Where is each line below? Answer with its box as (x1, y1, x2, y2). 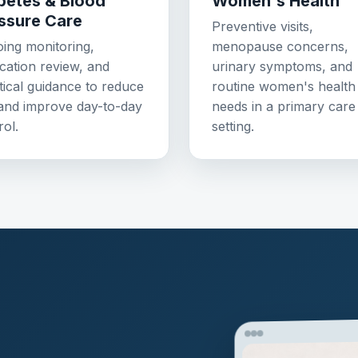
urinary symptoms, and (212, 58, 352, 75)
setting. (212, 118, 254, 135)
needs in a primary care (212, 98, 356, 115)
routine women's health (212, 78, 356, 95)
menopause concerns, (212, 38, 348, 55)
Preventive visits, (212, 18, 313, 35)
